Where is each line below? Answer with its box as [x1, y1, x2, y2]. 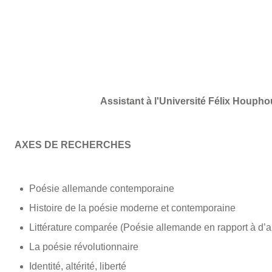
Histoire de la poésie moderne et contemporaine [29, 203, 236, 214]
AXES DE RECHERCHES [14, 140, 131, 151]
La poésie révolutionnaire [29, 242, 138, 253]
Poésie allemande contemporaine [29, 183, 174, 194]
